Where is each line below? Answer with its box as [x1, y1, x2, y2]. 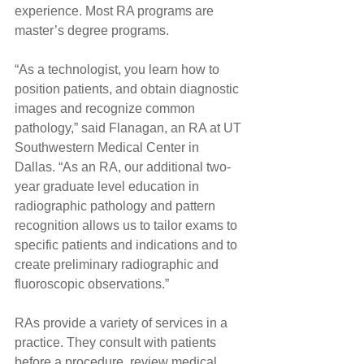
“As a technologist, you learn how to [15, 62, 223, 76]
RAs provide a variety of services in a [15, 315, 231, 330]
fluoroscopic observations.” [15, 276, 169, 291]
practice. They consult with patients [15, 335, 219, 349]
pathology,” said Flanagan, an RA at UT [15, 120, 245, 135]
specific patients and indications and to [15, 237, 240, 252]
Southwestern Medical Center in [15, 140, 202, 154]
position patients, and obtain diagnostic [15, 81, 242, 96]
